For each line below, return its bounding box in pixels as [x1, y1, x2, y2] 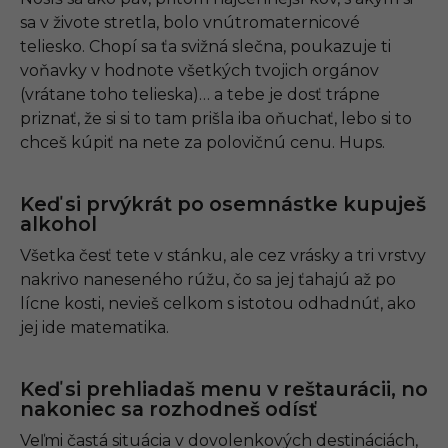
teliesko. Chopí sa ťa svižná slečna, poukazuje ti [20, 37, 391, 57]
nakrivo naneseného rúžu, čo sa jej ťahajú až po [20, 270, 396, 290]
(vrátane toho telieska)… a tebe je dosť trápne [20, 85, 380, 105]
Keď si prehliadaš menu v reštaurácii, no [20, 377, 428, 402]
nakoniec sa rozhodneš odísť [20, 397, 317, 422]
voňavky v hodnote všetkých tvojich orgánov [20, 61, 379, 81]
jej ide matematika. [20, 318, 169, 338]
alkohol [20, 212, 97, 237]
